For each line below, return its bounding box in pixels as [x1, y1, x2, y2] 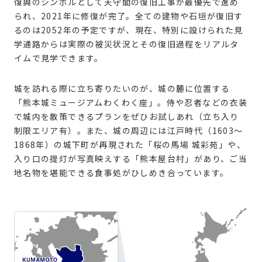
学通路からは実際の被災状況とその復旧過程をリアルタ [13, 38, 239, 50]
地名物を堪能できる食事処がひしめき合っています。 [13, 167, 229, 179]
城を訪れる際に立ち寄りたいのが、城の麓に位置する [13, 82, 230, 95]
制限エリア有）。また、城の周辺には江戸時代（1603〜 [13, 125, 243, 137]
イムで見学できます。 [13, 52, 104, 64]
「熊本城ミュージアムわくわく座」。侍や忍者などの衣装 [13, 96, 248, 109]
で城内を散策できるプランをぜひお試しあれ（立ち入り [13, 111, 239, 123]
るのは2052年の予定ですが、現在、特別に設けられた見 [13, 24, 243, 36]
